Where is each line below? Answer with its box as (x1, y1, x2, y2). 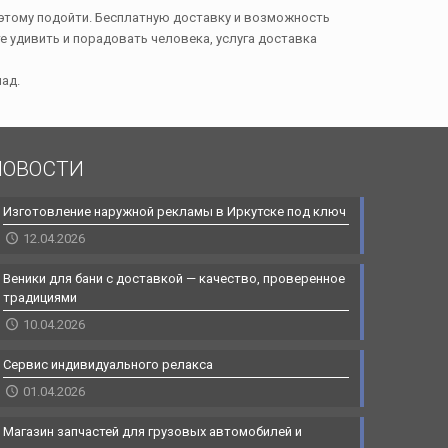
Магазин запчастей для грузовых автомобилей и (2, 424, 302, 439)
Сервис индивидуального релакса (2, 357, 213, 372)
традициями (2, 290, 77, 305)
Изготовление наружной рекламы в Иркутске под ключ (2, 204, 346, 219)
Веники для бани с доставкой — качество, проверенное (2, 271, 345, 286)
